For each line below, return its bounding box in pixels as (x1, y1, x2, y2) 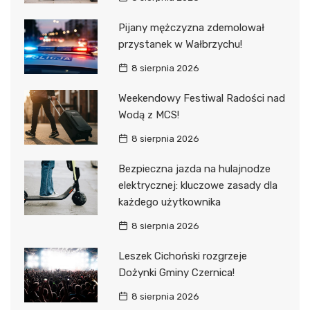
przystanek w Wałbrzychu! (118, 37, 242, 51)
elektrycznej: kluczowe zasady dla (118, 179, 277, 192)
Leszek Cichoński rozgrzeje (118, 249, 247, 262)
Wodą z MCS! (118, 108, 179, 121)
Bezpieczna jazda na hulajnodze (118, 162, 271, 175)
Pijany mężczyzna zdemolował (118, 21, 264, 34)
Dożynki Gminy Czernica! (118, 266, 235, 279)
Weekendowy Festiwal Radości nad (118, 91, 285, 104)
